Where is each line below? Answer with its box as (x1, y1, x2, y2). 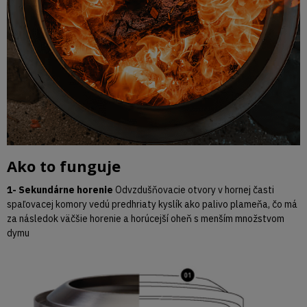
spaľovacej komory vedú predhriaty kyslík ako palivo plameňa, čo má (7, 197, 297, 210)
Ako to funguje (7, 155, 121, 176)
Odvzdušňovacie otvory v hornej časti (113, 183, 274, 196)
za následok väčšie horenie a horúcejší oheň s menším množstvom (7, 212, 284, 225)
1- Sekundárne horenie (7, 183, 113, 196)
